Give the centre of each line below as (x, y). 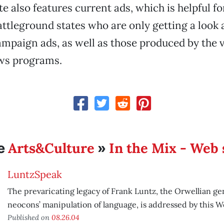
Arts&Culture (51, 148)
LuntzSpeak (34, 174)
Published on (29, 217)
